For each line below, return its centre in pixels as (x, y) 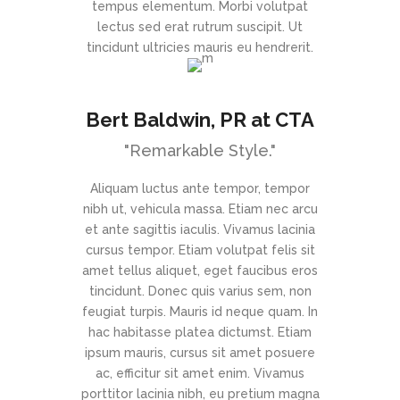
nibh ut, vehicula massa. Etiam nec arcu (200, 209)
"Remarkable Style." (200, 151)
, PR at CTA (262, 120)
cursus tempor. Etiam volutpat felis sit (200, 250)
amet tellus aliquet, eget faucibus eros (200, 271)
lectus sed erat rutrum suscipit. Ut (200, 27)
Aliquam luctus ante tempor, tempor (200, 189)
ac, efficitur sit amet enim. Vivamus (200, 374)
